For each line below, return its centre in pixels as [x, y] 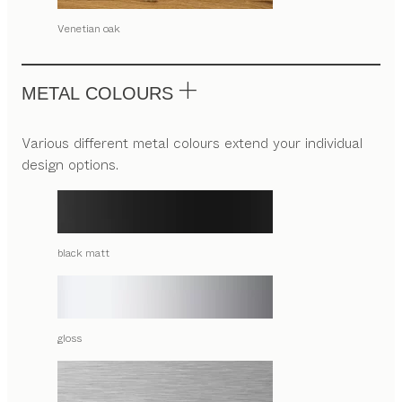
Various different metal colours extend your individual [192, 143]
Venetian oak [89, 29]
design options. [70, 165]
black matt [83, 253]
